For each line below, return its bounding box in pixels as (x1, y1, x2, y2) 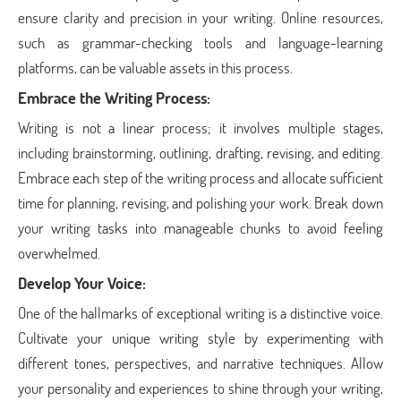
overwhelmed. (18, 243, 100, 263)
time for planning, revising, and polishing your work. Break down (18, 192, 383, 213)
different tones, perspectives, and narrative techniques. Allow (18, 353, 383, 373)
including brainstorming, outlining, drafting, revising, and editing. (18, 142, 383, 163)
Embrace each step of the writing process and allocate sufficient (18, 167, 383, 188)
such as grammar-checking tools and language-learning (18, 32, 383, 53)
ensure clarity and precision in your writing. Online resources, (18, 7, 383, 28)
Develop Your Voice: (18, 272, 146, 294)
